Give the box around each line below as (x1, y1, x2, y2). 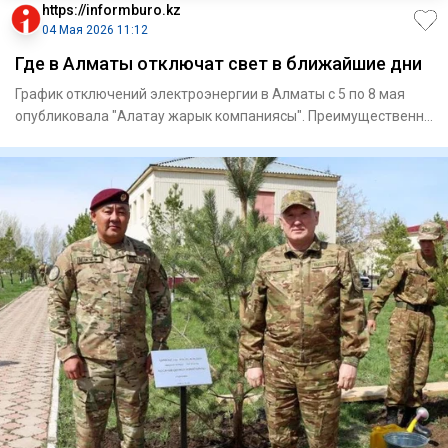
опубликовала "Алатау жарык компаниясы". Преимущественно (15, 107, 432, 124)
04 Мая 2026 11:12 (42, 22, 148, 37)
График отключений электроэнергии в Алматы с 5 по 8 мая (15, 85, 405, 102)
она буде (15, 129, 74, 146)
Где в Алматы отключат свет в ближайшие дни (15, 52, 422, 74)
